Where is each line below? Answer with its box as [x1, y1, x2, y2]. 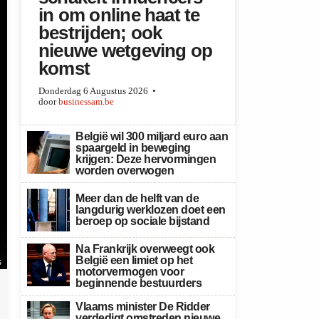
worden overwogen [75, 164, 174, 177]
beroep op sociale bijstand [75, 215, 210, 227]
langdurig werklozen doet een [75, 204, 226, 216]
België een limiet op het [75, 254, 193, 266]
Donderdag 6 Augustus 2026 [38, 86, 148, 96]
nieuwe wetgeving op [38, 41, 213, 61]
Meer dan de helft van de [75, 192, 199, 204]
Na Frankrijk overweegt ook [75, 243, 215, 255]
